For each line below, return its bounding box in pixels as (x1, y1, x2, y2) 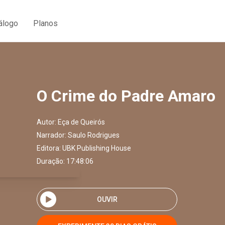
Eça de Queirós (58, 118, 105, 126)
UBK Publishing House (62, 144, 131, 152)
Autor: (37, 118, 58, 126)
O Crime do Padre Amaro (37, 86, 215, 105)
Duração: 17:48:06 (37, 157, 93, 165)
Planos (33, 18, 58, 28)
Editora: (37, 144, 62, 152)
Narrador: (37, 131, 68, 139)
